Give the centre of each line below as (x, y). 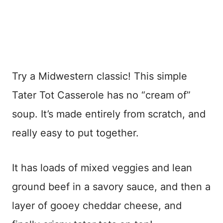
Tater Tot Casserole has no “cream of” (101, 95)
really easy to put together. (75, 133)
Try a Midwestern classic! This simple (100, 76)
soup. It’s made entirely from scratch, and (109, 114)
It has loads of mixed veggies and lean (102, 168)
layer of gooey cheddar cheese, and (97, 206)
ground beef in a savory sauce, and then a (111, 187)
